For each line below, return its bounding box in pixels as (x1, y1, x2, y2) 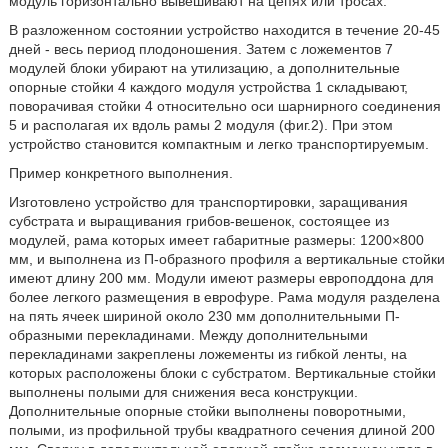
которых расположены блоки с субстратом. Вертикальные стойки (8, 365, 436, 381)
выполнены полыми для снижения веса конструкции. (8, 384, 358, 400)
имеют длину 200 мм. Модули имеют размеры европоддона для (8, 270, 434, 286)
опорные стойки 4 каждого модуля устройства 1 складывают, (8, 79, 408, 95)
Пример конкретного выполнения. (8, 165, 233, 181)
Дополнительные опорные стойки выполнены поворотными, (8, 403, 406, 419)
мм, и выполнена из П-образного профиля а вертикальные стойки (8, 251, 445, 267)
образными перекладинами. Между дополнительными (8, 327, 368, 343)
